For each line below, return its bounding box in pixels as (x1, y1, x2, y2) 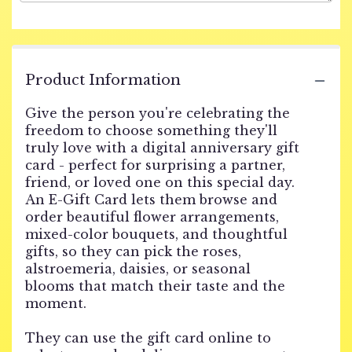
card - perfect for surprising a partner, (25, 157, 285, 173)
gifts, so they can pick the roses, (25, 244, 241, 259)
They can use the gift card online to (25, 330, 271, 346)
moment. (25, 295, 86, 311)
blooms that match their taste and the (25, 278, 285, 294)
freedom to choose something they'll (25, 123, 277, 138)
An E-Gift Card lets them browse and (25, 192, 277, 207)
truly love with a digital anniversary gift (25, 140, 299, 156)
